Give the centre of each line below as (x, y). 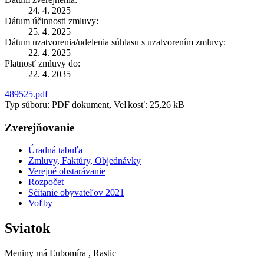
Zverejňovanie (39, 127)
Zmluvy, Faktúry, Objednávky (85, 161)
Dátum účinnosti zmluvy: (52, 21)
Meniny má (27, 253)
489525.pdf (26, 94)
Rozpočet (46, 182)
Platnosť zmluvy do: (42, 63)
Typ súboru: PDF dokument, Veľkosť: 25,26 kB (95, 104)
